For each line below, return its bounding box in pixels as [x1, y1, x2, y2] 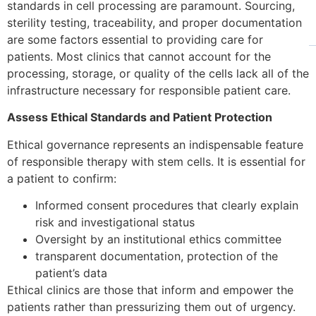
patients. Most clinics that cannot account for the [7, 49, 271, 64]
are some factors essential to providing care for [7, 32, 263, 47]
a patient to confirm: [7, 171, 116, 186]
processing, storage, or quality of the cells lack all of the [7, 66, 309, 81]
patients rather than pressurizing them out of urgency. [7, 300, 296, 315]
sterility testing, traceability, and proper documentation [7, 16, 302, 30]
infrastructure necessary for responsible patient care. [7, 83, 291, 98]
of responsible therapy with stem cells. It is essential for [7, 154, 305, 169]
